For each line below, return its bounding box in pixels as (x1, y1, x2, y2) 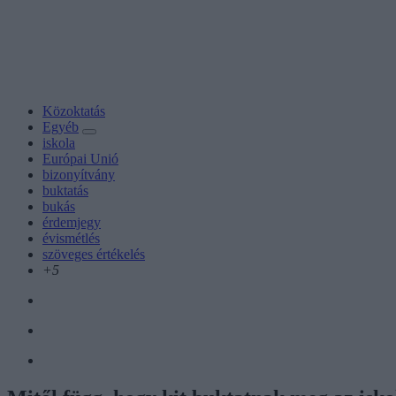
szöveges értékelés (42, 246, 145, 262)
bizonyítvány (42, 166, 115, 182)
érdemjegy (42, 214, 101, 230)
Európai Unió (42, 150, 118, 166)
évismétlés (42, 230, 100, 246)
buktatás (42, 182, 88, 198)
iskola (42, 134, 75, 150)
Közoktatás (42, 103, 105, 118)
